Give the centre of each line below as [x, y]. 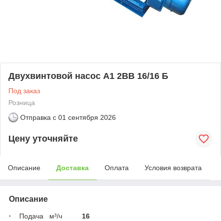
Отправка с [38, 117]
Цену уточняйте [43, 139]
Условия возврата [173, 167]
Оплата [117, 167]
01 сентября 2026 [87, 117]
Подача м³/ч [47, 216]
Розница [22, 102]
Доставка [73, 167]
